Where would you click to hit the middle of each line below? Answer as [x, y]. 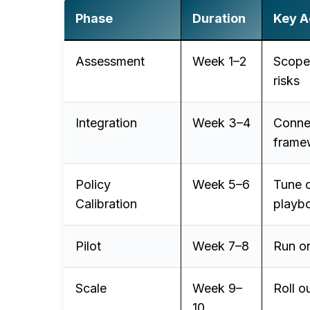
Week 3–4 [221, 123]
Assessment [110, 61]
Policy [93, 184]
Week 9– [217, 288]
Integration [106, 123]
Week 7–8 [221, 246]
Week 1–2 [220, 61]
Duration [219, 18]
